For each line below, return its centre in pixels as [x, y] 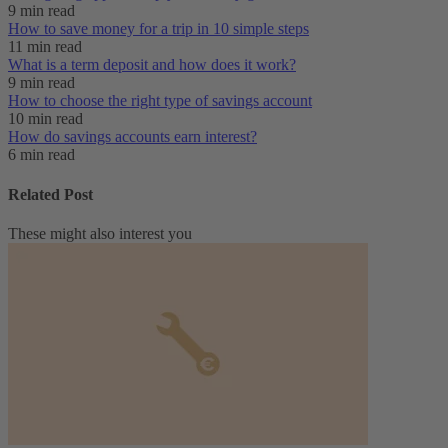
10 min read [45, 119]
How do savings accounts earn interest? [132, 137]
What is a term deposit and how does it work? [152, 65]
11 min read [45, 47]
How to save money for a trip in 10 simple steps [158, 29]
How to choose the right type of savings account [160, 101]
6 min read [41, 155]
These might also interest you [100, 233]
